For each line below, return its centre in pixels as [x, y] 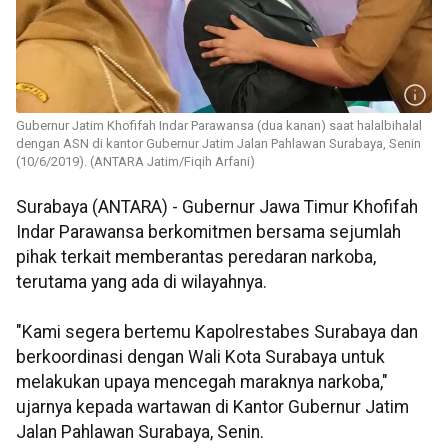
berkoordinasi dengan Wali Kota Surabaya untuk [200, 357]
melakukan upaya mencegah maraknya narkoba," [202, 382]
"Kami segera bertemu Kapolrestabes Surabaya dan [217, 332]
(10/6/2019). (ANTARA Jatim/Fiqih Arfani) [135, 162]
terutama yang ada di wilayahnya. [141, 282]
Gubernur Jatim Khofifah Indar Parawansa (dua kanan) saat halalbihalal [219, 126]
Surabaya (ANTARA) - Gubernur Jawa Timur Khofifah [217, 207]
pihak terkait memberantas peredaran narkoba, [196, 257]
